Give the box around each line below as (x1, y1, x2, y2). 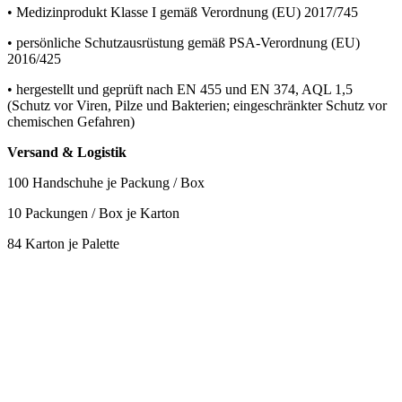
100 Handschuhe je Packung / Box (7, 174, 205, 190)
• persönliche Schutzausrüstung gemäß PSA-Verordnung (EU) (7, 34, 360, 50)
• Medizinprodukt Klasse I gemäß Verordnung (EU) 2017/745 (7, 4, 358, 20)
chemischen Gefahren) (7, 113, 135, 129)
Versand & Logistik (7, 144, 127, 160)
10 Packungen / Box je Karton (7, 205, 179, 221)
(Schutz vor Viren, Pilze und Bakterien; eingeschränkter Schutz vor (7, 97, 387, 113)
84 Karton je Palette (7, 235, 119, 251)
